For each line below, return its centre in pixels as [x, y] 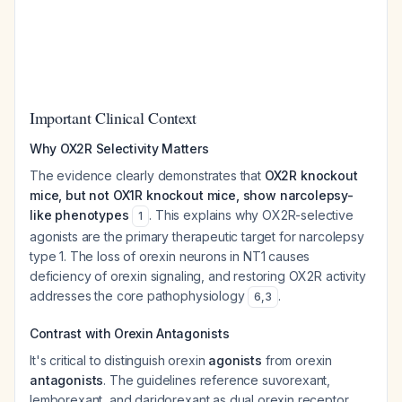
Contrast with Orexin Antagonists [130, 333]
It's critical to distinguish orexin [119, 360]
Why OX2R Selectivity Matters [119, 149]
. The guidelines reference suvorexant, [217, 380]
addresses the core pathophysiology [139, 296]
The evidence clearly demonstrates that [147, 175]
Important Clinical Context [114, 118]
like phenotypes [79, 215]
